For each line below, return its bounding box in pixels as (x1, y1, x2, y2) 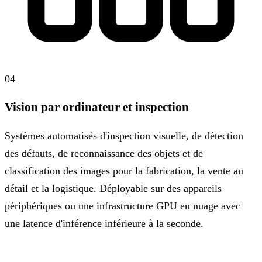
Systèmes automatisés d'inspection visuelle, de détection (5, 130, 243, 142)
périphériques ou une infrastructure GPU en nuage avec (5, 200, 240, 212)
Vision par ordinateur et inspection (5, 99, 189, 114)
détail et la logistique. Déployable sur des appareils (5, 182, 222, 194)
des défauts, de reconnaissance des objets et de (5, 147, 203, 159)
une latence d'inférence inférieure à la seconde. (5, 218, 204, 229)
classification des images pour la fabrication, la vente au (5, 165, 243, 177)
